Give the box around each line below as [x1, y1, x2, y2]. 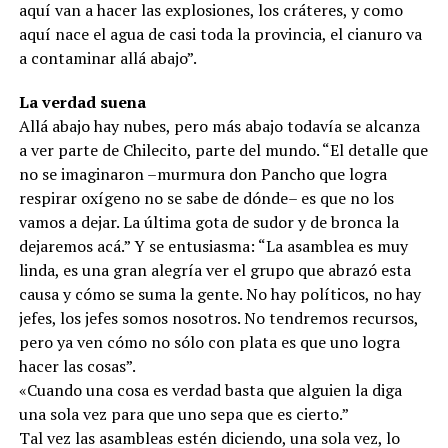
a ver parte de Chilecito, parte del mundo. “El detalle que [18, 138, 428, 161]
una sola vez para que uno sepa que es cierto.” [18, 402, 349, 425]
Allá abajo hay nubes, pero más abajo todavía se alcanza [18, 114, 420, 137]
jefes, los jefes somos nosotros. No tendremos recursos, [18, 306, 418, 329]
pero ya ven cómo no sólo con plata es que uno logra [18, 330, 400, 353]
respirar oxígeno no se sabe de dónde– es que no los [18, 186, 394, 209]
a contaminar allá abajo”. [18, 46, 197, 69]
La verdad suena [18, 90, 146, 113]
